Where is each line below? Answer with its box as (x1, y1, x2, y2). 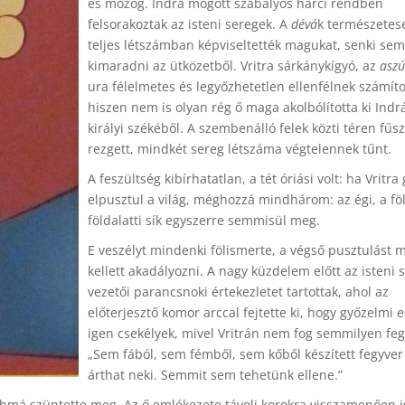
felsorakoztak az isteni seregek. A (88, 15, 291, 33)
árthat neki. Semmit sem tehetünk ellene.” (88, 366, 343, 383)
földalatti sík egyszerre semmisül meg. (88, 212, 320, 229)
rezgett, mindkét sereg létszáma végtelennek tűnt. (88, 140, 391, 157)
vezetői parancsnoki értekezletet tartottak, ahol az (88, 283, 389, 300)
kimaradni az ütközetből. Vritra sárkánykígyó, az (88, 57, 380, 74)
